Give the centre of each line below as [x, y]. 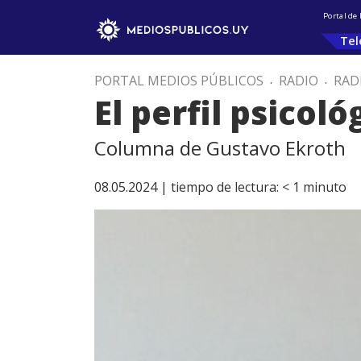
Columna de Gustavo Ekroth [220, 148]
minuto [325, 187]
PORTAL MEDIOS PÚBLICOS [179, 81]
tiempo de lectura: [225, 187]
